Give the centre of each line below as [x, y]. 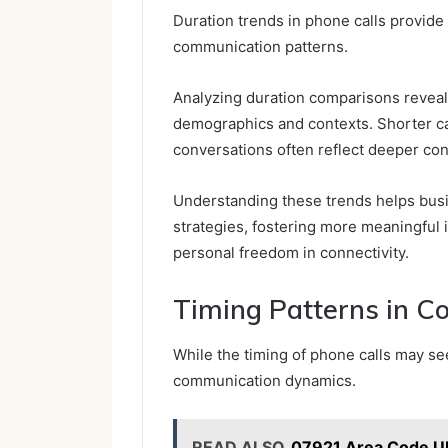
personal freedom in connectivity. [291, 253]
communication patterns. [260, 47]
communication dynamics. [264, 380]
